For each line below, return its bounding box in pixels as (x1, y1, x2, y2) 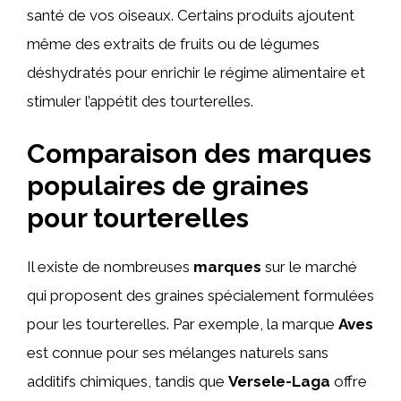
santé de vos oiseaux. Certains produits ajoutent (27, 5, 354, 24)
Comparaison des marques (27, 138, 371, 169)
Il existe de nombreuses (27, 258, 193, 276)
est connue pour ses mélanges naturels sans (27, 344, 328, 362)
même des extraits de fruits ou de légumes (27, 34, 320, 53)
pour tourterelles (27, 202, 249, 234)
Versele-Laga (228, 372, 330, 390)
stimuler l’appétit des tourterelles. (27, 91, 253, 110)
